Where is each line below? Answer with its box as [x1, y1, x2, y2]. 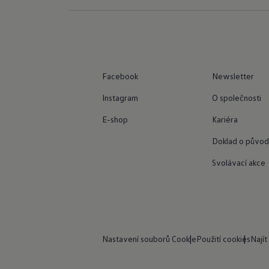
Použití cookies [196, 234, 251, 244]
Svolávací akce [212, 157, 266, 168]
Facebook [102, 70, 139, 81]
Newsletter [212, 70, 255, 81]
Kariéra [212, 113, 238, 124]
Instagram [102, 92, 139, 103]
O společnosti [212, 92, 262, 103]
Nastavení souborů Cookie [102, 234, 197, 244]
